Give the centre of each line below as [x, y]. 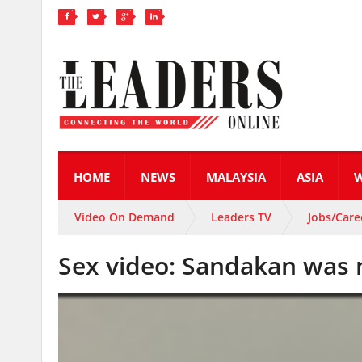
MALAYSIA [236, 177]
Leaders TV [241, 217]
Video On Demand [124, 217]
